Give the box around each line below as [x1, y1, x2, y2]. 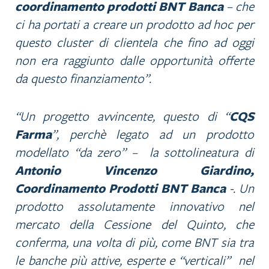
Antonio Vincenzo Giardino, [15, 161, 254, 180]
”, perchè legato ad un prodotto [52, 125, 254, 144]
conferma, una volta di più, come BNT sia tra [15, 233, 254, 252]
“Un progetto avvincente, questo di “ [15, 107, 229, 125]
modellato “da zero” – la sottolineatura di [15, 143, 254, 162]
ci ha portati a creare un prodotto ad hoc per [15, 15, 254, 34]
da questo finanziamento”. [15, 69, 151, 88]
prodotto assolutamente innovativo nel [15, 197, 254, 216]
